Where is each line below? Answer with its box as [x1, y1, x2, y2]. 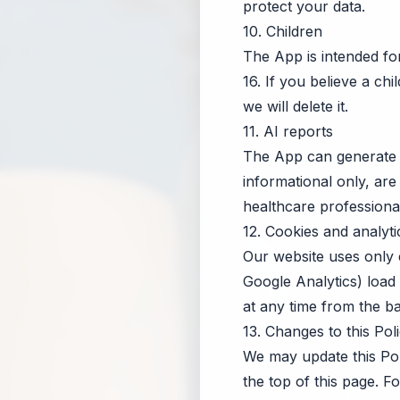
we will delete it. [243, 97, 348, 115]
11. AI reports [243, 122, 333, 140]
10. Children [243, 22, 322, 40]
